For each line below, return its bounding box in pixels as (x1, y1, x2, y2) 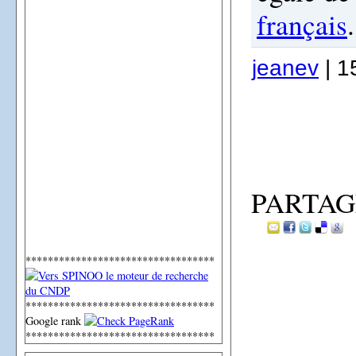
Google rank (25, 312, 84, 328)
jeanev (252, 55, 319, 80)
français (257, 5, 347, 43)
